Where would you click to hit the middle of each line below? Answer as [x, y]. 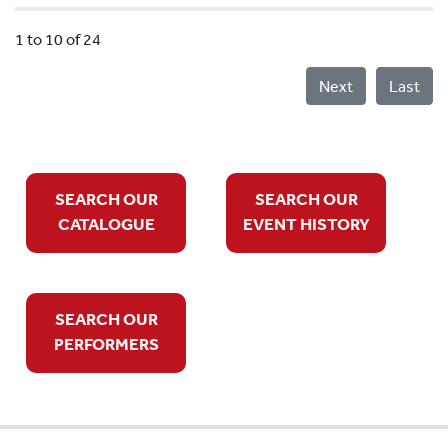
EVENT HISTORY [306, 223]
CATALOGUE [106, 223]
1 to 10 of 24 [58, 39]
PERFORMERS [106, 343]
